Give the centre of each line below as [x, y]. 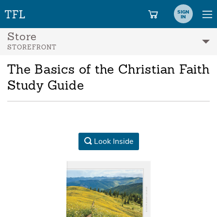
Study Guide [46, 86]
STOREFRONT [32, 48]
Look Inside [113, 141]
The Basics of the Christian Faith [108, 70]
